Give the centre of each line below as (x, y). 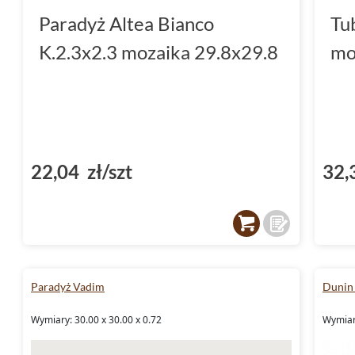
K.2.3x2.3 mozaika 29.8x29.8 (158, 52)
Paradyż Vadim (68, 286)
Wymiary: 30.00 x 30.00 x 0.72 (96, 319)
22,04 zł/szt (82, 171)
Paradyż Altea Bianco (126, 23)
